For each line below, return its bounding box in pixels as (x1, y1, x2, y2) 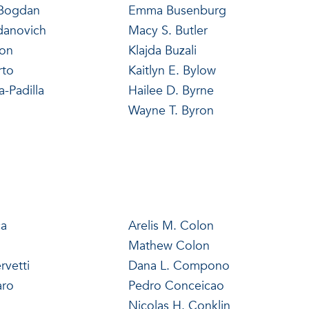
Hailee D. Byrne (128, 81, 214, 99)
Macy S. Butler (128, 21, 208, 39)
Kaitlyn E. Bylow (128, 61, 216, 79)
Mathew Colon (128, 237, 210, 255)
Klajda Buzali (128, 41, 197, 59)
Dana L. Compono (128, 257, 230, 275)
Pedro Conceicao (128, 277, 224, 295)
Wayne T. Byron (128, 101, 214, 119)
